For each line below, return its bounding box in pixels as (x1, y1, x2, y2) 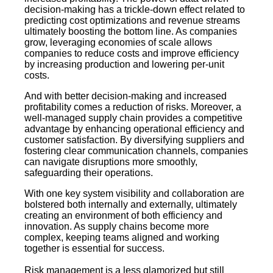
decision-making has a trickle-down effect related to (24, 4, 245, 15)
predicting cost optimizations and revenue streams (24, 15, 240, 26)
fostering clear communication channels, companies (24, 146, 248, 157)
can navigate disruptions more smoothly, (24, 157, 197, 168)
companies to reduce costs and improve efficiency (24, 48, 239, 59)
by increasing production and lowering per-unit (24, 59, 224, 70)
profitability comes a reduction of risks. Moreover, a (24, 102, 241, 113)
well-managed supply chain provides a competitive (24, 113, 243, 124)
